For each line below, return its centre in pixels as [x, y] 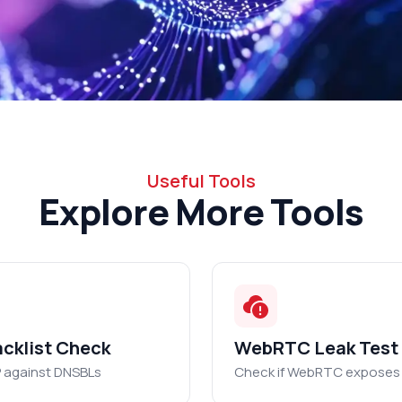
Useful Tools [201, 181]
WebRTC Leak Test [316, 348]
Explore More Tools [201, 211]
